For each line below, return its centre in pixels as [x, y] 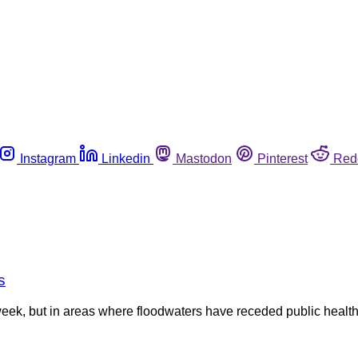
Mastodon [204, 158]
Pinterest [282, 158]
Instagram [48, 158]
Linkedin [126, 158]
